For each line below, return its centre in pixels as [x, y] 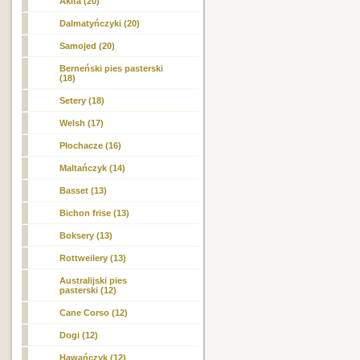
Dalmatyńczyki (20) [100, 23]
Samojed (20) [88, 46]
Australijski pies [94, 280]
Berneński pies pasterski [112, 68]
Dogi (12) [79, 335]
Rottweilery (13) [93, 258]
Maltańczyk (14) [93, 168]
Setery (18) [82, 100]
